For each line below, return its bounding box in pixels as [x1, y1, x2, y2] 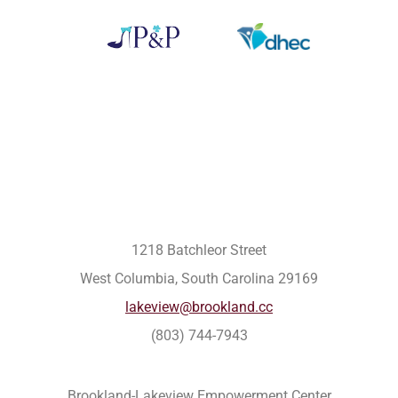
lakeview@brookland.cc [125, 298, 273, 315]
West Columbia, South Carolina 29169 [80, 269, 318, 287]
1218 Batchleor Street [131, 241, 267, 259]
